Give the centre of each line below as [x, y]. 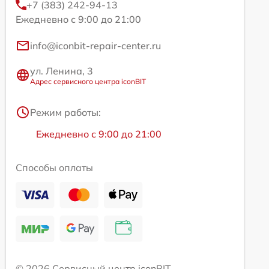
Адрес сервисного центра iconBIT [88, 81]
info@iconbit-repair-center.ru [95, 45]
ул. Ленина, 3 [62, 71]
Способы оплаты [54, 167]
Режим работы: [65, 112]
